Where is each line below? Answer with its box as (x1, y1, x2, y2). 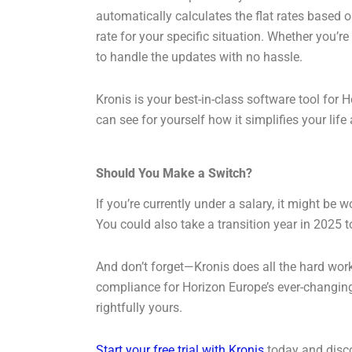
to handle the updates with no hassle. (96, 49, 302, 65)
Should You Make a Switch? (96, 166, 252, 181)
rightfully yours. (96, 300, 182, 316)
